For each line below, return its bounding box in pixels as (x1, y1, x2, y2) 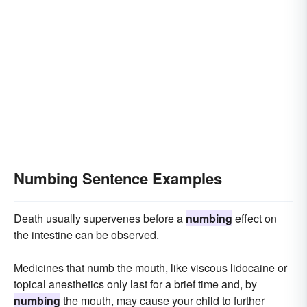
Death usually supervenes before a (14, 210, 186, 226)
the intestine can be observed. (14, 227, 159, 243)
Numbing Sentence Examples (14, 167, 222, 189)
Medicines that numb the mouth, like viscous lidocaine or (14, 260, 287, 275)
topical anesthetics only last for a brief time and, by (14, 276, 257, 292)
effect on (232, 210, 277, 226)
